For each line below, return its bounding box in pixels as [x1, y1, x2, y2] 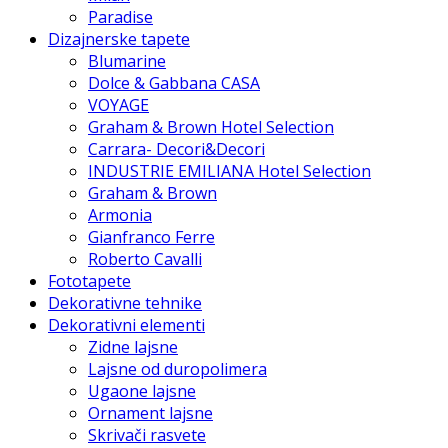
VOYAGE [88, 93, 149, 116]
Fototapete [48, 269, 131, 292]
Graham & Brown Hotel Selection [88, 115, 334, 138]
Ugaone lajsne [88, 379, 196, 402]
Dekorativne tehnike [48, 291, 202, 314]
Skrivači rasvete [88, 423, 206, 446]
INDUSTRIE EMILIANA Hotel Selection [88, 159, 371, 182]
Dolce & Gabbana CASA [88, 71, 260, 94]
